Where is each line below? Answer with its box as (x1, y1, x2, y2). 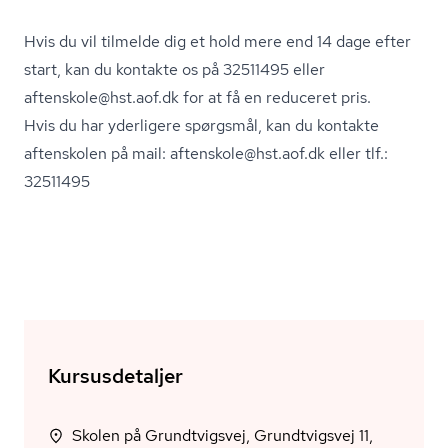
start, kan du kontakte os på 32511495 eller (24, 59, 325, 80)
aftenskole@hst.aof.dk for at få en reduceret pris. (24, 87, 371, 108)
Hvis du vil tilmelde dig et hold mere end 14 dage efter (24, 31, 411, 52)
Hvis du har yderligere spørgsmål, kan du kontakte (24, 115, 379, 136)
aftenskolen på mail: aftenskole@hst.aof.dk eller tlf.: (24, 143, 388, 164)
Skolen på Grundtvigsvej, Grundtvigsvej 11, (72, 425, 254, 446)
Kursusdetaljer (48, 363, 183, 389)
